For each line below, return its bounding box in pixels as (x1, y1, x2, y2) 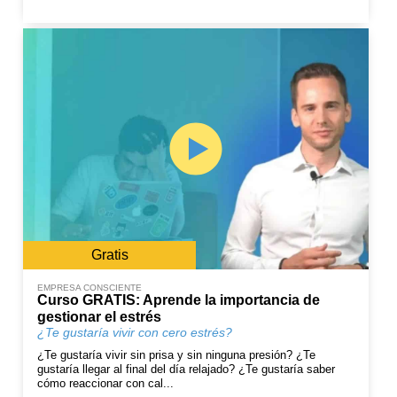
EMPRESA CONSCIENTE (37, 283, 143, 293)
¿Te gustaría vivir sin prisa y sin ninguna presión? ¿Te (37, 348, 316, 362)
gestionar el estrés (37, 309, 162, 325)
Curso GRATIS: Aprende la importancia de (37, 292, 321, 308)
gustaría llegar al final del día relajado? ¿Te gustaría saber (37, 362, 336, 377)
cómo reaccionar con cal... (37, 377, 175, 391)
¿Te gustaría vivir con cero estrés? (37, 325, 233, 340)
